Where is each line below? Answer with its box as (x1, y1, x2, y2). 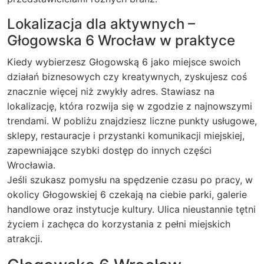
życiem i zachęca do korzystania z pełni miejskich (7, 218, 230, 230)
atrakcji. (7, 233, 42, 245)
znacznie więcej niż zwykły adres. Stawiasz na (7, 85, 214, 97)
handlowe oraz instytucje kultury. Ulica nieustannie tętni (7, 203, 256, 215)
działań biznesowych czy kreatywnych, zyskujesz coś (7, 71, 247, 82)
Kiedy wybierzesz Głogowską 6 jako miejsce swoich (7, 56, 240, 68)
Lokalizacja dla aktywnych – (7, 15, 195, 32)
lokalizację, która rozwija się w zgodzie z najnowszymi (7, 100, 252, 112)
